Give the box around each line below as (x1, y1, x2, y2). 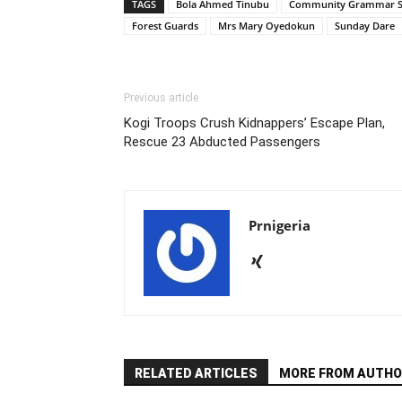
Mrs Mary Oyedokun (218, 18, 315, 32)
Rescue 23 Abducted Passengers (124, 133, 320, 150)
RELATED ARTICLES (135, 365, 258, 380)
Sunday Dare (335, 18, 395, 32)
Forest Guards (132, 18, 198, 32)
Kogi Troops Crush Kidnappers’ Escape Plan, (124, 114, 385, 131)
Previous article (124, 91, 198, 104)
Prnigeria (249, 215, 310, 234)
